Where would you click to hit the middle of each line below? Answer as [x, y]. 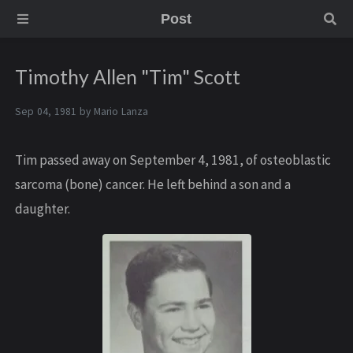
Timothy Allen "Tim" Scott [128, 77]
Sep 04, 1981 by [54, 112]
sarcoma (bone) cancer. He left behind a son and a [153, 185]
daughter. [43, 209]
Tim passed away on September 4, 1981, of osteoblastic [173, 160]
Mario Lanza [121, 112]
